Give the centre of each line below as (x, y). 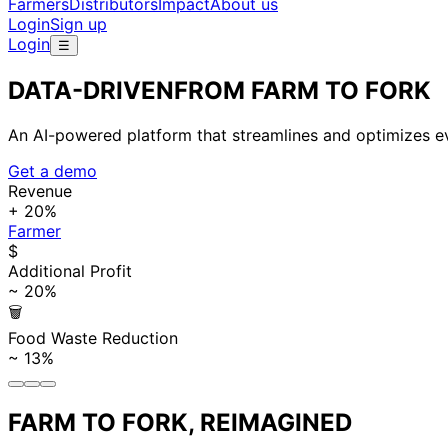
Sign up (78, 24)
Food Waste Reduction (93, 337)
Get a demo (52, 170)
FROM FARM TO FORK (302, 90)
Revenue (40, 190)
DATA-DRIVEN (91, 90)
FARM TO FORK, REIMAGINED (180, 422)
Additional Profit (70, 270)
